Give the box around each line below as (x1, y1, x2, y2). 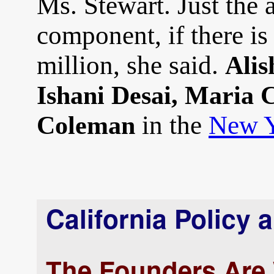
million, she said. (37, 51, 225, 80)
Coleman (37, 111, 135, 139)
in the (135, 111, 209, 139)
